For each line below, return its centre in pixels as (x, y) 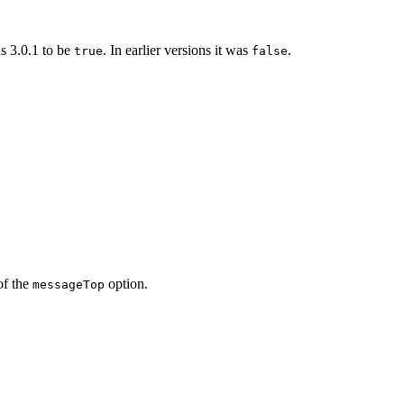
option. (126, 284)
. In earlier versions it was (177, 50)
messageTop (69, 285)
